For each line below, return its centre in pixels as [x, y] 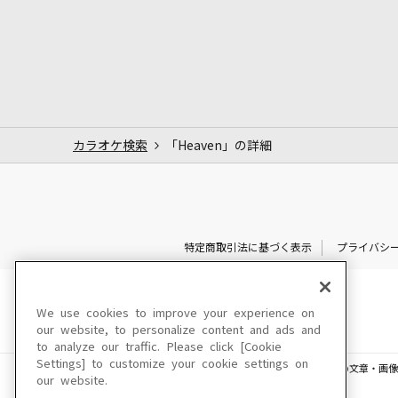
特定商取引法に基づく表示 [247, 247]
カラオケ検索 [110, 145]
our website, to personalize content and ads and [179, 330]
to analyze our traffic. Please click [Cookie [159, 347]
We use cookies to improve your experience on [175, 313]
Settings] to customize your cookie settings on [172, 364]
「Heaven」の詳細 [219, 145]
